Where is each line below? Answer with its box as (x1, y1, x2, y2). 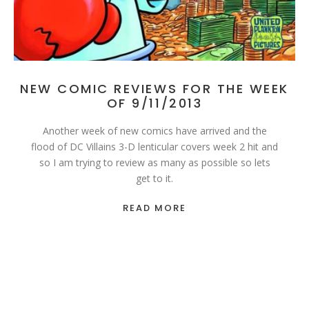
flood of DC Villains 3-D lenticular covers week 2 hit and (31, 140, 278, 154)
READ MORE (122, 201, 187, 215)
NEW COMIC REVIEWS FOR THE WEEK (20, 80, 289, 98)
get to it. (136, 172, 173, 186)
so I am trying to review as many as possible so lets (39, 156, 270, 170)
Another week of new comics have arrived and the (42, 124, 267, 138)
